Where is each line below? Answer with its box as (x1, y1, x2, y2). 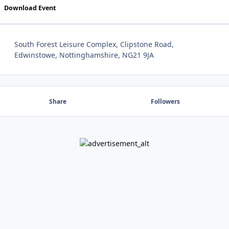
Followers (150, 97, 180, 106)
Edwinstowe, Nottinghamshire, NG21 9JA (14, 50, 154, 60)
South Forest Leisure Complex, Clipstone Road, (14, 39, 174, 50)
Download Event (4, 3, 56, 12)
